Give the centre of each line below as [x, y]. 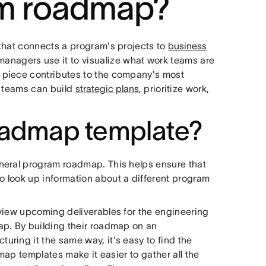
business [187, 46]
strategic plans [107, 88]
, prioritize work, [174, 88]
